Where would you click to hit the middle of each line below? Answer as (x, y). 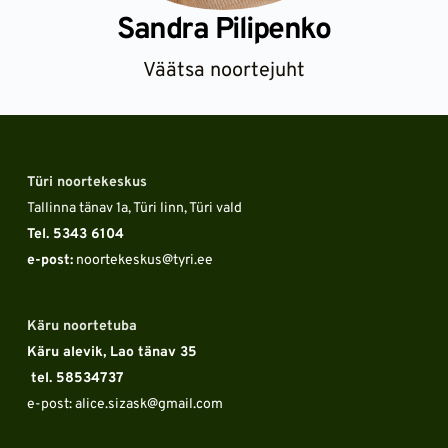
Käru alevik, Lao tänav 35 (111, 353)
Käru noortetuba (81, 327)
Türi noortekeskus (86, 183)
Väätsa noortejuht (223, 71)
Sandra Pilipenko (224, 31)
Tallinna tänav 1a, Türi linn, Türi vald (134, 209)
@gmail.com (184, 405)
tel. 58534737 (77, 379)
